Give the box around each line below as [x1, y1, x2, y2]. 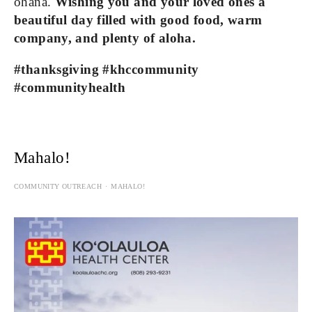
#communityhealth [14, 80, 126, 95]
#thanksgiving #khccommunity [14, 62, 199, 77]
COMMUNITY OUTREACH [14, 182, 102, 191]
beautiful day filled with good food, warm [14, 13, 263, 28]
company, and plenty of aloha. [14, 31, 196, 46]
